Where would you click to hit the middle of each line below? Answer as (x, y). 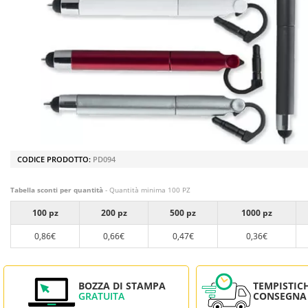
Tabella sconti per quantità (57, 190)
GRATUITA (101, 296)
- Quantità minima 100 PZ (147, 190)
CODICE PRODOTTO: (55, 159)
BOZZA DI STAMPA (122, 285)
